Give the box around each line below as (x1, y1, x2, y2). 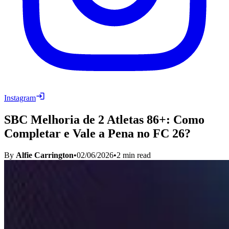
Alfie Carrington (16, 150, 74, 159)
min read (121, 150, 151, 159)
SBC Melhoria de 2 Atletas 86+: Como (4, 112, 204, 126)
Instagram (4, 93, 36, 102)
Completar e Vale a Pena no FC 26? (4, 126, 191, 140)
